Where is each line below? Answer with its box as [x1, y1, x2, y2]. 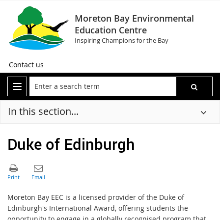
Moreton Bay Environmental [75, 12, 194, 24]
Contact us [9, 60, 44, 69]
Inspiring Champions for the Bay [75, 36, 168, 45]
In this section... [8, 105, 79, 118]
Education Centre [75, 24, 147, 36]
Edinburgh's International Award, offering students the [7, 203, 188, 213]
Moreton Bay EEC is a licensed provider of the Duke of [7, 192, 184, 202]
